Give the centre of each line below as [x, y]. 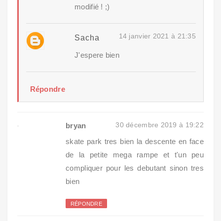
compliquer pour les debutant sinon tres [135, 168]
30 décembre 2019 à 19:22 [160, 125]
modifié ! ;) [92, 7]
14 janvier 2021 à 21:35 [157, 36]
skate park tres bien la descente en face [135, 141]
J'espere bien [97, 55]
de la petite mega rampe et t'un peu [135, 154]
